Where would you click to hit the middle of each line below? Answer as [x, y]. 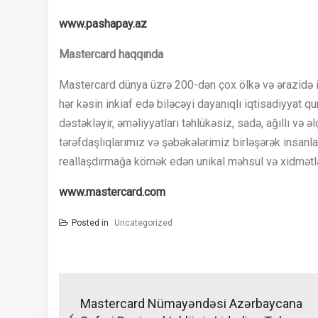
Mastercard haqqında [111, 55]
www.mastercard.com [112, 192]
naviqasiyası [111, 297]
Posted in [91, 223]
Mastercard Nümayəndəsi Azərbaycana [191, 304]
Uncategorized [143, 223]
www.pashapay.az [103, 24]
